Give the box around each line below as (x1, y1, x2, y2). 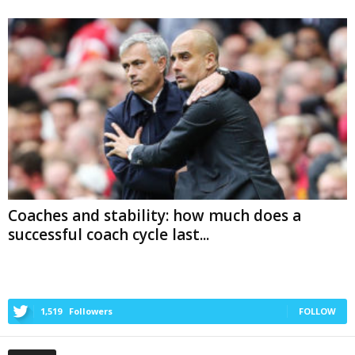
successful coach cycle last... (8, 223, 209, 245)
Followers (69, 304, 113, 317)
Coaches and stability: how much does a (8, 204, 301, 226)
